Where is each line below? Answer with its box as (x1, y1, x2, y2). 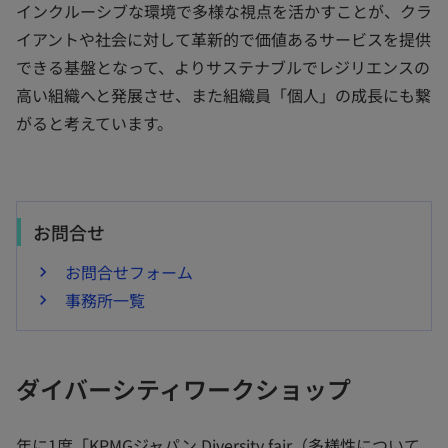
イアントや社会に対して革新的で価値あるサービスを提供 (16, 27, 431, 51)
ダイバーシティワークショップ (16, 371, 351, 406)
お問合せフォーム (65, 260, 193, 284)
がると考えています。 (16, 111, 173, 135)
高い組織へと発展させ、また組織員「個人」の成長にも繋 (16, 83, 431, 107)
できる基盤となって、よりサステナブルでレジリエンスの (16, 55, 430, 79)
